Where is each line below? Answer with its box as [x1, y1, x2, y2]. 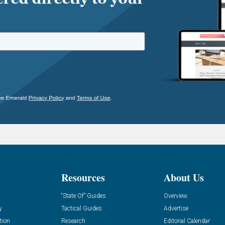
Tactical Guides [61, 204, 102, 212]
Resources [61, 170, 105, 185]
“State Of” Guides [61, 192, 106, 199]
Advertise [164, 204, 189, 212]
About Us [164, 170, 204, 185]
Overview [164, 192, 188, 199]
